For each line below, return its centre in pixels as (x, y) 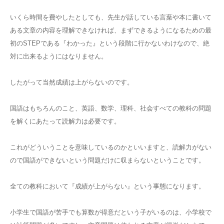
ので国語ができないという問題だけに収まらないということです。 (107, 160)
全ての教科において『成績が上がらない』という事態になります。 (107, 186)
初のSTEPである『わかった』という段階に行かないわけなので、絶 (110, 43)
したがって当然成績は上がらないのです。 (72, 82)
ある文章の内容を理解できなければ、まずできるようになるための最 (111, 30)
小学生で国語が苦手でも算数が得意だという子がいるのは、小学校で (111, 212)
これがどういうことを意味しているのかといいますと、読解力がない (111, 147)
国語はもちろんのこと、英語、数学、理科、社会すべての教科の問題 (111, 108)
